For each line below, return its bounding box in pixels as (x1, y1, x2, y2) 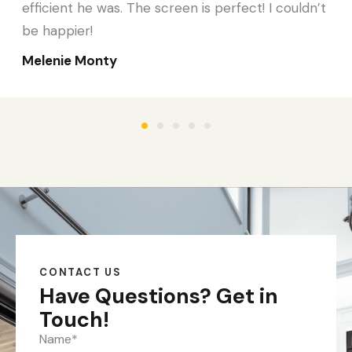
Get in (211, 282, 278, 310)
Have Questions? (39, 282, 211, 310)
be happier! (22, 21, 93, 39)
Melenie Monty (22, 52, 117, 70)
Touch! (39, 306, 109, 334)
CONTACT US (39, 265, 122, 279)
